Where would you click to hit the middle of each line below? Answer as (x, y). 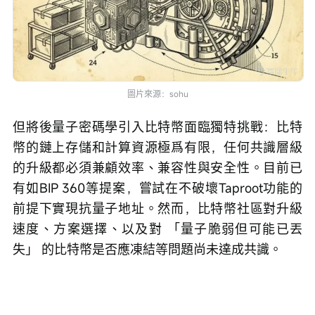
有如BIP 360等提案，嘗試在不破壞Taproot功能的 (157, 188)
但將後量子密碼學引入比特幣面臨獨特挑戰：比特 (157, 127)
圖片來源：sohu (157, 94)
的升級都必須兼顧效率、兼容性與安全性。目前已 (157, 168)
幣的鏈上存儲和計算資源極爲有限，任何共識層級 (157, 147)
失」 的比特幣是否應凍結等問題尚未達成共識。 (147, 249)
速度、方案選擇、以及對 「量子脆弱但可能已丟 (157, 229)
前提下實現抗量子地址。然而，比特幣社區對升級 (157, 208)
